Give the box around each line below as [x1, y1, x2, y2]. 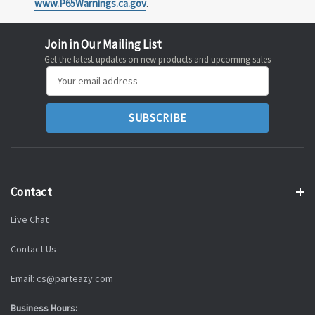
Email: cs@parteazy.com [11, 271, 113, 285]
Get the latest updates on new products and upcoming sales [44, 53, 271, 65]
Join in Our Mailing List [44, 36, 162, 52]
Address [46, 85, 82, 98]
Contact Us [11, 242, 56, 255]
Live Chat [11, 212, 49, 226]
